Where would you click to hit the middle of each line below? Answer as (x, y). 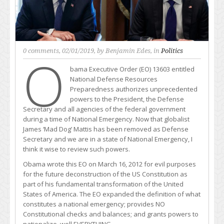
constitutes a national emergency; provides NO (94, 204)
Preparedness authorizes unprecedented (133, 89)
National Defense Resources (113, 79)
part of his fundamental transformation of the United (103, 184)
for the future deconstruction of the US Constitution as (105, 174)
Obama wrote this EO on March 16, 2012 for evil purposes (109, 164)
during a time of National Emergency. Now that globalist (106, 119)
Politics (172, 51)
